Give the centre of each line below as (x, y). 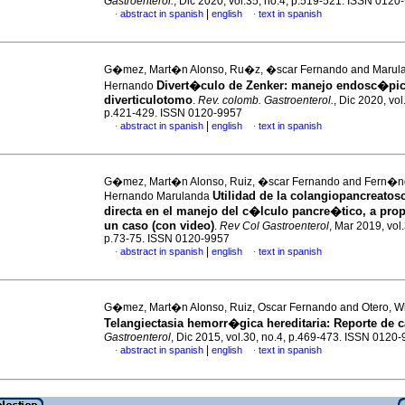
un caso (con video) (159, 226)
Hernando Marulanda (158, 196)
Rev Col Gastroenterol (274, 226)
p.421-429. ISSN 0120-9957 (173, 113)
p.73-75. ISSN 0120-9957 (167, 239)
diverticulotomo (148, 100)
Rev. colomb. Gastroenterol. (266, 100)
